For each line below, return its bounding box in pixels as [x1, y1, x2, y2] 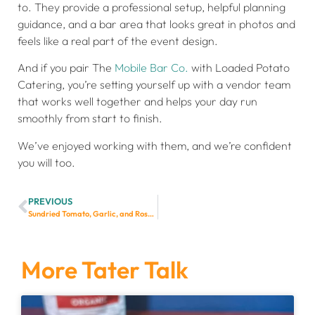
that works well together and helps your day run [18, 94, 257, 109]
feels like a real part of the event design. [18, 34, 218, 49]
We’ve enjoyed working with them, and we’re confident [18, 138, 292, 153]
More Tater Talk [21, 255, 188, 285]
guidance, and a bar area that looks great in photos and [18, 17, 295, 32]
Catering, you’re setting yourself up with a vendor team [18, 77, 290, 92]
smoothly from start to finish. [18, 111, 162, 126]
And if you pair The [18, 60, 115, 75]
